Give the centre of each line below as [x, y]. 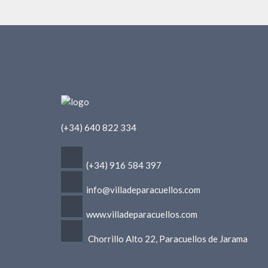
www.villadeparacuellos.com [142, 214]
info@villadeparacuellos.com [143, 189]
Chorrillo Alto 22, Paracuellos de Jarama [168, 238]
